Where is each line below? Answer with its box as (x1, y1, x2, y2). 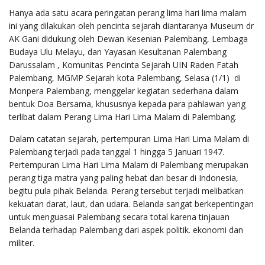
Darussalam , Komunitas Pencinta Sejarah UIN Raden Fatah (9, 59, 238, 70)
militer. (9, 237, 34, 248)
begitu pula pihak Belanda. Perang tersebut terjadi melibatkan (9, 185, 244, 196)
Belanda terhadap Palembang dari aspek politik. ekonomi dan (9, 224, 243, 235)
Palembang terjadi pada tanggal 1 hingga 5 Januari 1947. (9, 146, 224, 157)
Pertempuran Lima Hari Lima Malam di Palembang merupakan (9, 159, 248, 170)
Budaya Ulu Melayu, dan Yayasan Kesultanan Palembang (9, 46, 227, 57)
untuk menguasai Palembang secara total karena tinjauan (9, 211, 230, 222)
